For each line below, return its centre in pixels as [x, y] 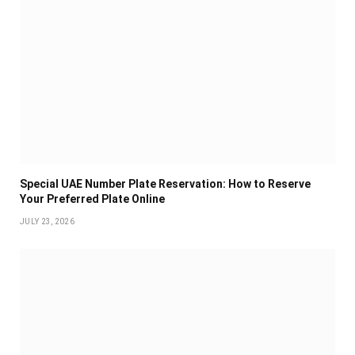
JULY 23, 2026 [47, 222]
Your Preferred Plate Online [92, 199]
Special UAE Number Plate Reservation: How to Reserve [165, 184]
